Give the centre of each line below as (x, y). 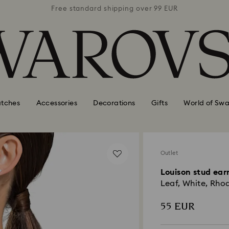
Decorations (114, 103)
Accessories (56, 103)
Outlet (169, 153)
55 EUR (177, 207)
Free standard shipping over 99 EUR (114, 9)
